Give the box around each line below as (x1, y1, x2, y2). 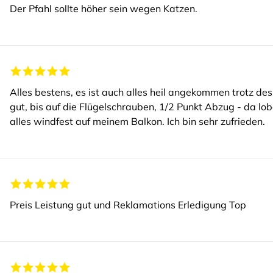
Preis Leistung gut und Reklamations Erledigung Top (10, 199, 246, 211)
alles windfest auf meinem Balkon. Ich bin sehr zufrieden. (10, 115, 265, 127)
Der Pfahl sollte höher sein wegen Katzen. (10, 2, 197, 15)
